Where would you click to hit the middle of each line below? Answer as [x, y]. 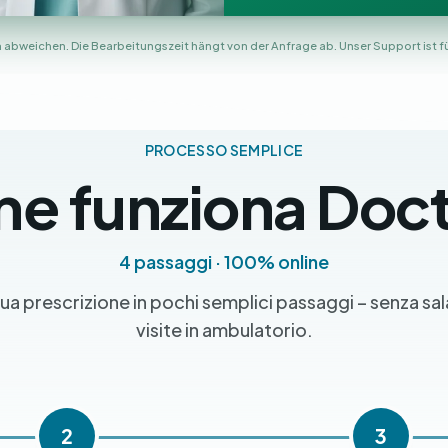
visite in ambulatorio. [224, 329]
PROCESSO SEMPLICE [224, 150]
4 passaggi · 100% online [224, 261]
